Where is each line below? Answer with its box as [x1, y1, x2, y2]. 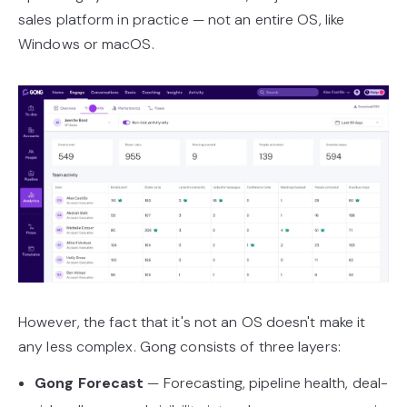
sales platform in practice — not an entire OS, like [18, 9, 345, 29]
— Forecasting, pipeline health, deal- [144, 372, 389, 392]
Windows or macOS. [18, 34, 154, 54]
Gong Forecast [35, 372, 144, 392]
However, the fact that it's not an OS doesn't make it [18, 312, 366, 332]
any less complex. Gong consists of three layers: [18, 336, 341, 356]
